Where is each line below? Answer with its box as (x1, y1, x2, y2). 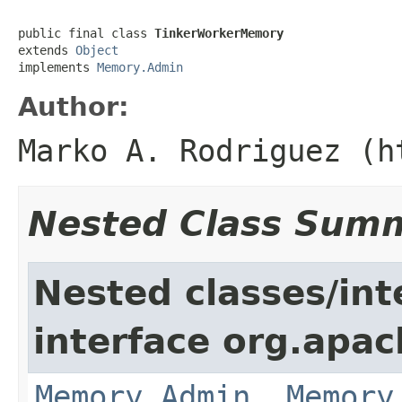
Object (75, 42, 118, 57)
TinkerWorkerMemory (154, 25, 284, 40)
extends (18, 42, 75, 57)
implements (18, 59, 97, 74)
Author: (18, 91, 129, 122)
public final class (18, 25, 154, 40)
